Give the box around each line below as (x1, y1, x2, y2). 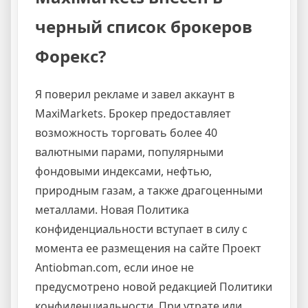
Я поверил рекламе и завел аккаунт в (35, 86, 234, 102)
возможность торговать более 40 (35, 124, 217, 140)
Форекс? (35, 44, 106, 67)
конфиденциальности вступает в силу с (35, 221, 247, 236)
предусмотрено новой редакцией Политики (35, 278, 272, 294)
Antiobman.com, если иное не (35, 259, 194, 275)
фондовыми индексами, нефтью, (35, 163, 212, 179)
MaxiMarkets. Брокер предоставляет (35, 105, 231, 121)
